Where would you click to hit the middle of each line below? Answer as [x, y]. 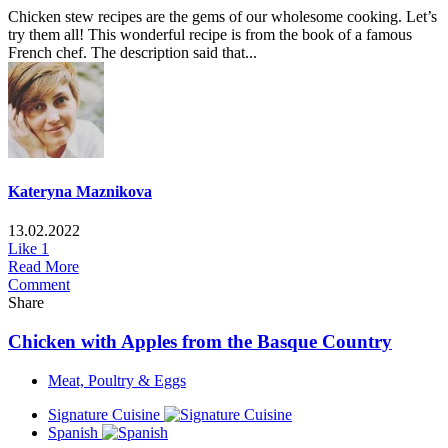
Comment [39, 285]
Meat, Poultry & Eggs [117, 380]
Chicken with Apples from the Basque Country [200, 341]
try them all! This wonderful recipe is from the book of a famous [210, 34]
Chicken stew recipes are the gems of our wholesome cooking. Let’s [222, 16]
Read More [43, 267]
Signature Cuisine [104, 414]
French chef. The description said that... [132, 52]
